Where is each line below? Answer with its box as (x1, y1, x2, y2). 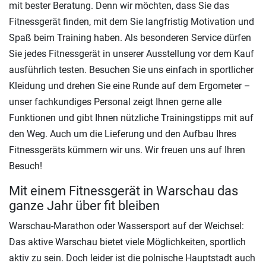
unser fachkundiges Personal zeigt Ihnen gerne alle (9, 96, 221, 107)
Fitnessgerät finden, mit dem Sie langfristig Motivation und (9, 15, 254, 27)
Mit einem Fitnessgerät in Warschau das (9, 183, 238, 198)
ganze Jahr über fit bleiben (9, 198, 160, 213)
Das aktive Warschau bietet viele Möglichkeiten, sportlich (9, 236, 246, 248)
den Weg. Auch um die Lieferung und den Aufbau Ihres (9, 128, 236, 140)
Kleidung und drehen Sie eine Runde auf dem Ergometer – (9, 80, 251, 91)
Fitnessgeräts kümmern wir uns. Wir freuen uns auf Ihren (9, 144, 245, 156)
